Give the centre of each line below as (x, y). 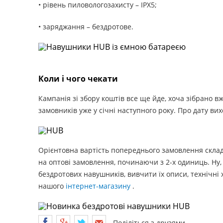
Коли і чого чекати (78, 79)
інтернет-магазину (98, 186)
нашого (52, 186)
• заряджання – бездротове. (86, 27)
